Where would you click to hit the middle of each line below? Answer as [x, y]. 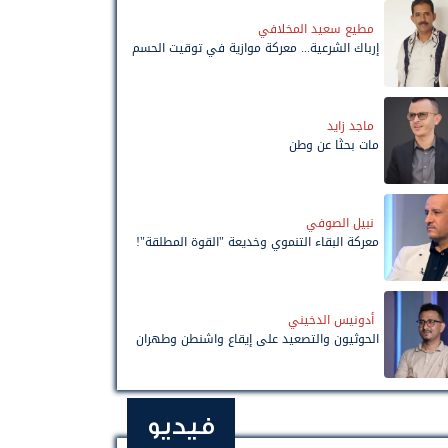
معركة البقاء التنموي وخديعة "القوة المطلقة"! [257, 241]
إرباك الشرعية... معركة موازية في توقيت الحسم [255, 47]
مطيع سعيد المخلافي [316, 28]
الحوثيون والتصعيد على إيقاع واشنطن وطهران [257, 338]
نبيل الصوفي [340, 222]
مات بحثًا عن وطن [334, 144]
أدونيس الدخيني [331, 319]
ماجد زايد [350, 125]
